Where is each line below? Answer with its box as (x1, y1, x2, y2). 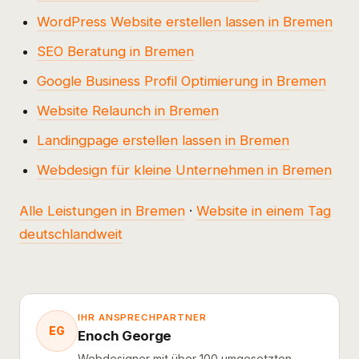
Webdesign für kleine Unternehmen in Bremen (37, 161, 333, 178)
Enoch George (78, 328, 171, 345)
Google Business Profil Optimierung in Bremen (37, 72, 327, 89)
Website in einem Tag (196, 203, 331, 220)
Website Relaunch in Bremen (37, 102, 220, 119)
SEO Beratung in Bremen (37, 42, 195, 59)
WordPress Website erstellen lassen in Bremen (37, 13, 333, 30)
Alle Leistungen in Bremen (19, 203, 185, 220)
